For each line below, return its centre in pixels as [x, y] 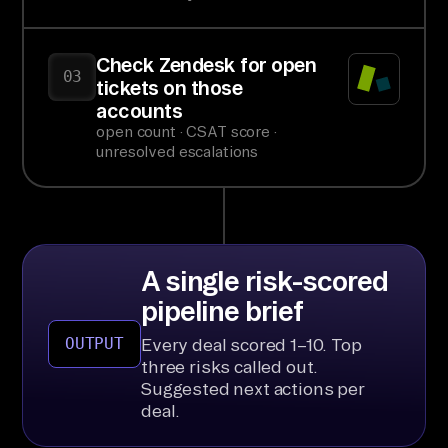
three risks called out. [230, 366]
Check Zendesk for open [206, 65]
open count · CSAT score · [186, 132]
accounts [139, 111]
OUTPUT [94, 343]
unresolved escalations [177, 152]
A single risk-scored [264, 280]
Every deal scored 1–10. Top [251, 344]
